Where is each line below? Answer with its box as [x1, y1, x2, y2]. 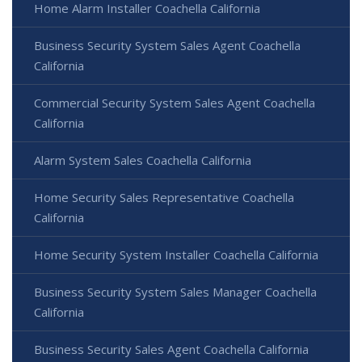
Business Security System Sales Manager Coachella [34, 284, 317, 301]
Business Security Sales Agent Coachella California [34, 341, 309, 358]
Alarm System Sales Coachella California [34, 152, 251, 169]
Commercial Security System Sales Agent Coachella [34, 95, 315, 112]
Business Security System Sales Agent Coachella [34, 37, 301, 54]
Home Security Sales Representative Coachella [34, 189, 294, 206]
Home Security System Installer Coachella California [34, 246, 318, 263]
